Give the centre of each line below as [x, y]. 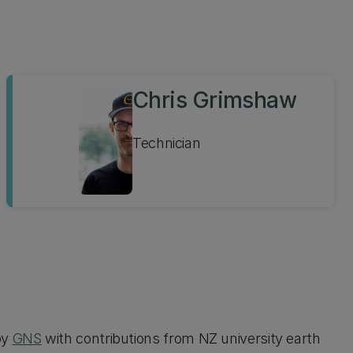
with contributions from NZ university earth [181, 338]
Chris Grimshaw [215, 100]
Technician [167, 143]
